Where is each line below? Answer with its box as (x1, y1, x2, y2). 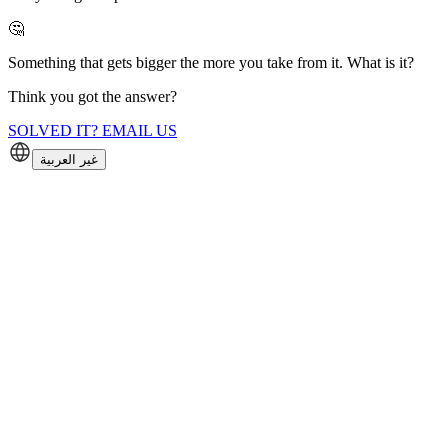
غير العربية (40, 151, 98, 167)
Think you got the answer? (8, 87, 177, 105)
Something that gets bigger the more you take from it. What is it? (8, 53, 414, 71)
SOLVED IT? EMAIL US (8, 121, 177, 139)
